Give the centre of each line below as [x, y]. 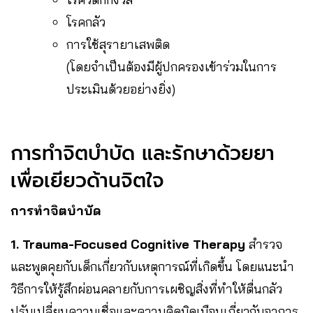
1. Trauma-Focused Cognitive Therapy [130, 244]
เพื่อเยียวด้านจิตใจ [87, 180]
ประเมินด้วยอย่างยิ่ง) [121, 89]
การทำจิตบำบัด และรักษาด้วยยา [143, 153]
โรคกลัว [86, 22]
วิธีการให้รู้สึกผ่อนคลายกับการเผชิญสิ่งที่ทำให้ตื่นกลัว [146, 289]
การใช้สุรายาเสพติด [118, 44]
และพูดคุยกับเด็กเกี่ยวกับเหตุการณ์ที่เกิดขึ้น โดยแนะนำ [152, 266]
